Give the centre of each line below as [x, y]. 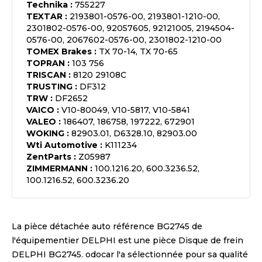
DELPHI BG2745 [46, 254]
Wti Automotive [62, 145]
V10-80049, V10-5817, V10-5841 [126, 110]
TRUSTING [49, 87]
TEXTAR [44, 16]
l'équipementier [46, 240]
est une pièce [146, 240]
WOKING [45, 133]
